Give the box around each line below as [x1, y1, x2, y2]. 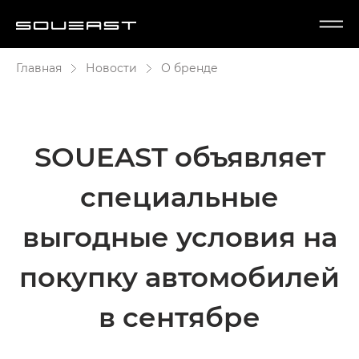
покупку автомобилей [19, 258, 340, 294]
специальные [80, 178, 279, 214]
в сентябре [99, 298, 260, 334]
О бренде [161, 60, 218, 75]
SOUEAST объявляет [34, 138, 325, 174]
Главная [16, 60, 62, 75]
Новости [86, 60, 137, 75]
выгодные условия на [22, 218, 337, 254]
